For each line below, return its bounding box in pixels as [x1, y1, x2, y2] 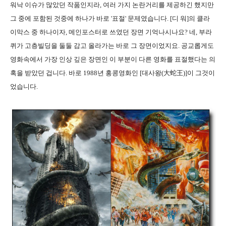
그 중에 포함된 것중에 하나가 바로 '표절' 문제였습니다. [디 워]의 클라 [10, 14, 210, 22]
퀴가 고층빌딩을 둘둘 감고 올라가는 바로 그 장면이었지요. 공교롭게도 [10, 41, 214, 49]
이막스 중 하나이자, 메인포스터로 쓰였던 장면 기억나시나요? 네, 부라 [10, 28, 212, 36]
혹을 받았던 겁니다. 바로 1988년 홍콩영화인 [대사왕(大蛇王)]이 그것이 [10, 69, 215, 77]
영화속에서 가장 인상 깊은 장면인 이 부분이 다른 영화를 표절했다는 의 [10, 55, 215, 63]
